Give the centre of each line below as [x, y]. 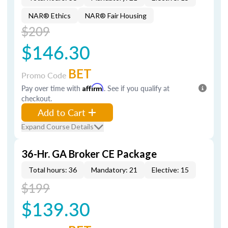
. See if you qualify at [137, 88]
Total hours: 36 [53, 170]
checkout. [37, 98]
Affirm [93, 87]
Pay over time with [52, 88]
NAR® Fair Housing [116, 16]
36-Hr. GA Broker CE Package [89, 154]
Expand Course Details [58, 126]
